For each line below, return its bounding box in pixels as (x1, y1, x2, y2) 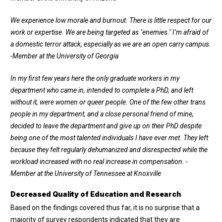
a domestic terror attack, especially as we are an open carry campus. (10, 40, 211, 48)
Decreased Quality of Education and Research (10, 189, 183, 198)
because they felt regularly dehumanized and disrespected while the (10, 145, 208, 154)
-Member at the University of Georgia (10, 52, 118, 60)
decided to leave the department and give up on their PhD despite (10, 121, 202, 130)
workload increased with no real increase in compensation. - (10, 157, 188, 166)
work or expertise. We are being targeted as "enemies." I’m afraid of (10, 28, 209, 36)
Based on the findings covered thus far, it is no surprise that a (10, 203, 200, 212)
